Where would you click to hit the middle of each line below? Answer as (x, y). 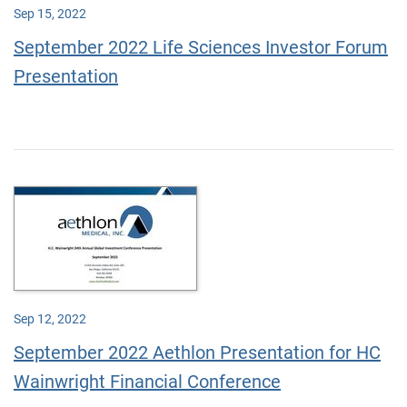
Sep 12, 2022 (50, 319)
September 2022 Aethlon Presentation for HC (197, 352)
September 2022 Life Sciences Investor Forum (201, 47)
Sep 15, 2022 (50, 14)
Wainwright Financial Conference (147, 382)
